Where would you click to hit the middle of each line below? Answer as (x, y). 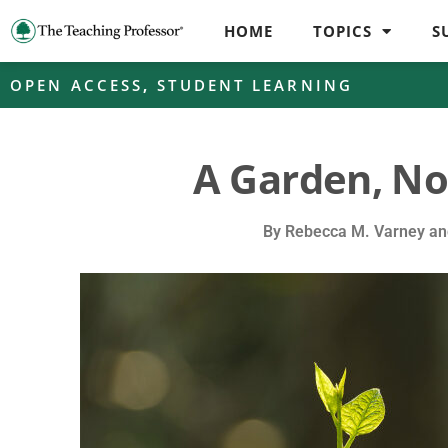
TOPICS (343, 31)
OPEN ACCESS (77, 85)
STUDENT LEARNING (255, 85)
